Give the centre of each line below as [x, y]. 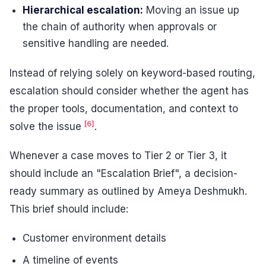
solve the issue [47, 126]
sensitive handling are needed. [96, 44]
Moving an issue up [191, 10]
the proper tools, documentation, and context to [124, 108]
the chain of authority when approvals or [120, 27]
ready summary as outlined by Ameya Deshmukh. [128, 191]
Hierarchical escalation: [83, 10]
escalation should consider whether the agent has [129, 91]
